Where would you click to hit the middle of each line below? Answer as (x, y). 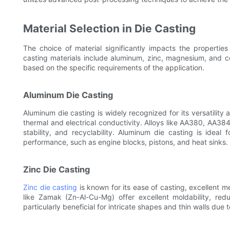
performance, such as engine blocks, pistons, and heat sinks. (126, 142)
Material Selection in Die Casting (109, 29)
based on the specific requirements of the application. (114, 68)
